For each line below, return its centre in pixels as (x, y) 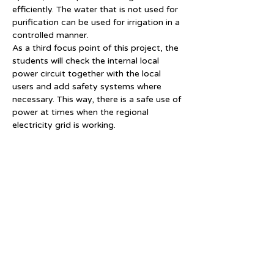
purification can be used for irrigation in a (97, 22)
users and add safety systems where (88, 87)
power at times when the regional (82, 112)
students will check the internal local (87, 61)
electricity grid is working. (64, 125)
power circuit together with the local (88, 74)
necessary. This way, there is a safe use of (98, 99)
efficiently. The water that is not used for (96, 9)
